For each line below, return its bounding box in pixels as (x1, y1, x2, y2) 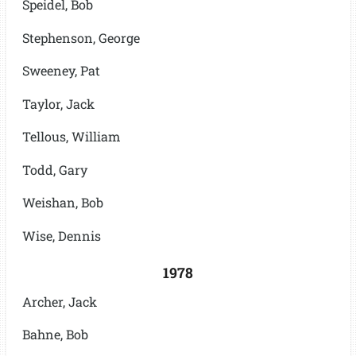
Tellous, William (21, 128, 121, 145)
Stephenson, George (21, 29, 140, 46)
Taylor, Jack (21, 95, 95, 112)
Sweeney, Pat (21, 62, 100, 79)
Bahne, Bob (21, 326, 88, 342)
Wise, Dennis (21, 226, 101, 244)
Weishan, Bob (21, 194, 103, 211)
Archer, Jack (21, 292, 97, 310)
